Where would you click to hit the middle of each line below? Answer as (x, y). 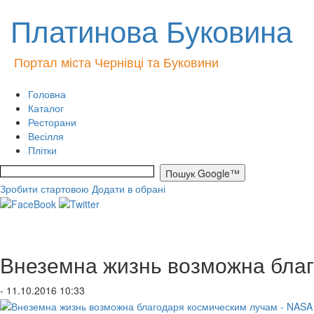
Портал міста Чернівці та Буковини (116, 62)
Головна (47, 94)
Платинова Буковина (151, 30)
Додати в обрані (129, 189)
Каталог (46, 108)
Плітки (42, 150)
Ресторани (52, 122)
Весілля (46, 136)
